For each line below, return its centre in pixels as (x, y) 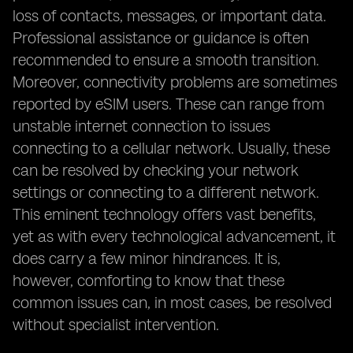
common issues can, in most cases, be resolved (172, 303)
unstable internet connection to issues (141, 126)
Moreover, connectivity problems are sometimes (175, 82)
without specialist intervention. (116, 325)
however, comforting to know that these (149, 281)
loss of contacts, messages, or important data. (169, 16)
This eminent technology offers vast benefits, (164, 214)
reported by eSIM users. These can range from (169, 104)
